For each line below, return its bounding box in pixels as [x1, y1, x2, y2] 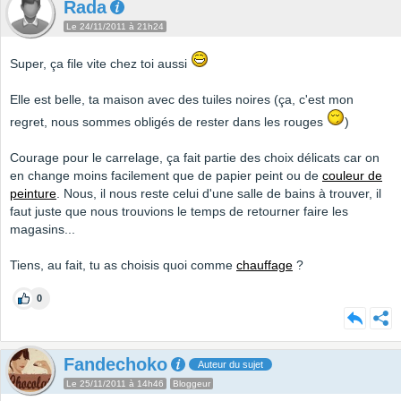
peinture [10, 186, 56, 201]
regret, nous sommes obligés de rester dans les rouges [10, 115, 327, 130]
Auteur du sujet [198, 359, 263, 371]
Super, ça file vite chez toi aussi [10, 56, 191, 72]
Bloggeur [173, 379, 210, 389]
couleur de [322, 168, 382, 183]
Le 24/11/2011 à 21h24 [66, 21, 164, 32]
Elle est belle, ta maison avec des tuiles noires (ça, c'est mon [10, 92, 354, 107]
